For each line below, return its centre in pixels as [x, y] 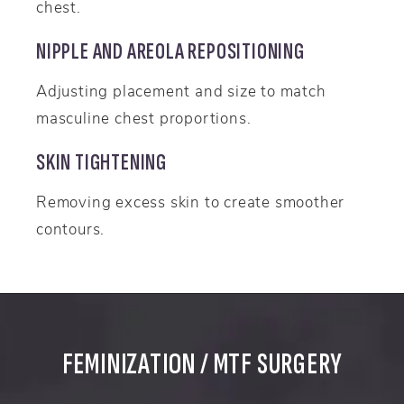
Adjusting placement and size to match [181, 91]
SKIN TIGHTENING [103, 163]
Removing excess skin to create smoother [191, 201]
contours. [71, 228]
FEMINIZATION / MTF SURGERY [202, 365]
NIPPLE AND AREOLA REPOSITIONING [170, 52]
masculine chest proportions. [144, 118]
